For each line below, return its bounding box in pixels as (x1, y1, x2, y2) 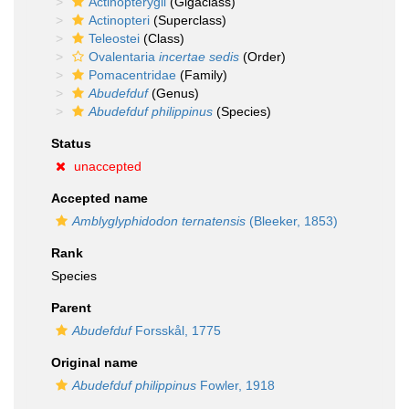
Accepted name (51, 191, 148, 205)
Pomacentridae (89, 68, 176, 82)
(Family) (176, 68, 227, 82)
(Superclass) (150, 13, 226, 27)
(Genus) (148, 86, 199, 100)
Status (51, 136, 91, 151)
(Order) (239, 49, 286, 64)
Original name (51, 355, 138, 370)
